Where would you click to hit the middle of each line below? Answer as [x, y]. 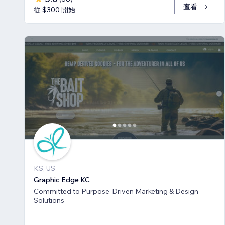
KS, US [44, 168]
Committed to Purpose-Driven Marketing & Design [116, 191]
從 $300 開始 [54, 10]
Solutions [49, 200]
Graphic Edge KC [62, 180]
